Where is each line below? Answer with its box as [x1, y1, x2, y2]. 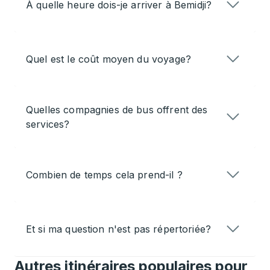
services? [26, 118, 70, 131]
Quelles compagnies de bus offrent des [26, 104, 208, 116]
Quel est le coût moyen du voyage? [26, 53, 191, 66]
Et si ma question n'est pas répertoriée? [26, 223, 212, 236]
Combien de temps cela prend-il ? [26, 169, 183, 181]
